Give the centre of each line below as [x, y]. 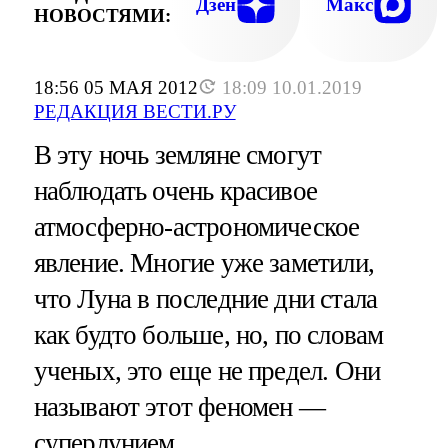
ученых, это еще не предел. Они [207, 371]
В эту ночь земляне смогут [177, 155]
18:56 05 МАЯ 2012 [115, 88]
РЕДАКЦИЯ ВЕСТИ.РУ [134, 112]
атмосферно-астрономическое [196, 227]
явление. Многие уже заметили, [203, 263]
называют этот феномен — [179, 407]
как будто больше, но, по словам [208, 335]
